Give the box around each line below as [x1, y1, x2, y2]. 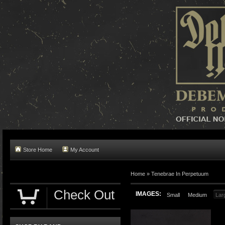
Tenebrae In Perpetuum [151, 171, 208, 177]
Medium [188, 192, 207, 198]
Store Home [23, 147, 52, 153]
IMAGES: [136, 190, 161, 197]
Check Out [54, 187, 115, 202]
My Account [70, 147, 99, 153]
